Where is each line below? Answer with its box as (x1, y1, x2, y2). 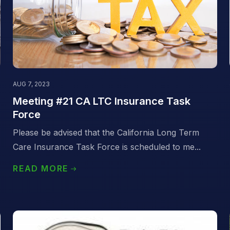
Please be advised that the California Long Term (13, 127, 200, 138)
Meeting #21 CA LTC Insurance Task (13, 95, 191, 108)
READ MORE (13, 163, 68, 174)
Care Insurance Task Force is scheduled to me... (13, 142, 201, 152)
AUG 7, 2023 (13, 80, 50, 88)
